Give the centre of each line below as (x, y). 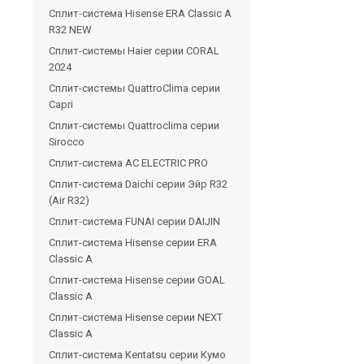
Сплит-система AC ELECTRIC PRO (128, 162)
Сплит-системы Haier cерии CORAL (134, 50)
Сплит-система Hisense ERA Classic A (140, 13)
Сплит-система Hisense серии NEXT (136, 317)
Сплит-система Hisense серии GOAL (137, 279)
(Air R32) (69, 200)
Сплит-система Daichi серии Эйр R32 (138, 184)
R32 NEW (70, 29)
